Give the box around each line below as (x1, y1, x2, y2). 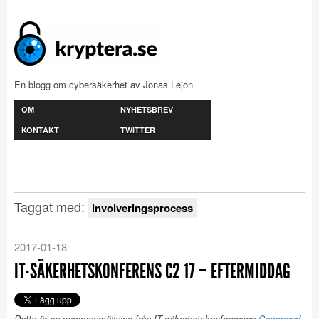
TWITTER (120, 125, 155, 135)
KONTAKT (21, 125, 59, 135)
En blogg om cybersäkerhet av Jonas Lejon (14, 78, 193, 91)
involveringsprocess (92, 200, 193, 216)
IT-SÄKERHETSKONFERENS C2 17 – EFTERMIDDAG (14, 258, 291, 284)
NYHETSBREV (120, 104, 173, 115)
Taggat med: (14, 197, 88, 216)
